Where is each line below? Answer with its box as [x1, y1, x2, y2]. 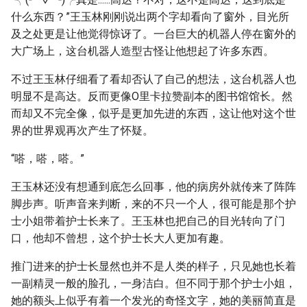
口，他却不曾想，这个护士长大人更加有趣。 [11, 232, 230, 245]
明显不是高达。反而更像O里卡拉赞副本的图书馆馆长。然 [11, 90, 293, 103]
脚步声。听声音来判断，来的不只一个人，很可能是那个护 [11, 197, 296, 210]
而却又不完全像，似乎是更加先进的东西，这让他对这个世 [11, 107, 296, 120]
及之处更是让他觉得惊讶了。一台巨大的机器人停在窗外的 [11, 27, 296, 40]
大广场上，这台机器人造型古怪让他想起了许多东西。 [11, 45, 274, 58]
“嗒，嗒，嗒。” [11, 152, 84, 165]
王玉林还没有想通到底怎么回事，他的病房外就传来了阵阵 [11, 180, 296, 193]
